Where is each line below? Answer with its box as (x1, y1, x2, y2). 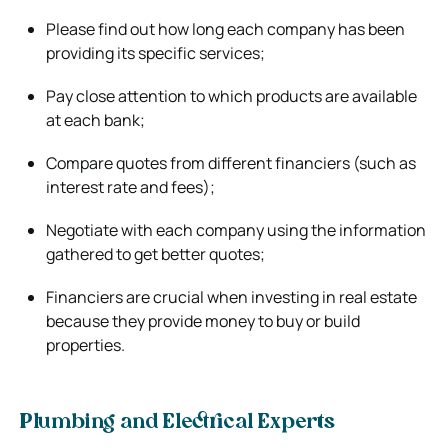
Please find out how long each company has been (46, 17, 405, 40)
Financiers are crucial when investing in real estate (46, 285, 417, 308)
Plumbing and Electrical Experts (20, 412, 335, 433)
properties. (46, 333, 125, 356)
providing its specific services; (46, 41, 268, 64)
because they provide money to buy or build (46, 309, 360, 332)
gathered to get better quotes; (46, 242, 265, 265)
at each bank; (46, 108, 145, 131)
